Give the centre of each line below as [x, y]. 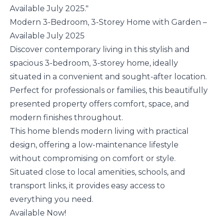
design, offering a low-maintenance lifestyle [94, 145]
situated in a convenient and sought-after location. [108, 77]
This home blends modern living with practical [99, 131]
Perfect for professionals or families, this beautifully [109, 91]
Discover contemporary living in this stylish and [100, 50]
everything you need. [52, 200]
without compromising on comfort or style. [93, 159]
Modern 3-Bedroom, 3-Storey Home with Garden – [108, 22]
